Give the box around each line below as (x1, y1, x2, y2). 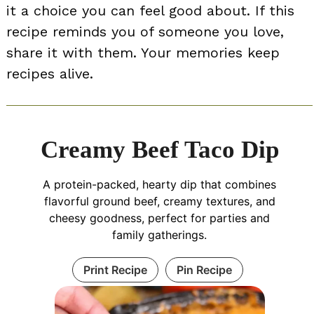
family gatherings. (112, 228, 207, 243)
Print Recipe (83, 263, 147, 278)
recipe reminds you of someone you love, (6, 23, 284, 41)
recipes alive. (6, 65, 93, 83)
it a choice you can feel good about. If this (6, 2, 294, 20)
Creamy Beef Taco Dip (40, 136, 279, 164)
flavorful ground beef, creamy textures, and (43, 194, 275, 209)
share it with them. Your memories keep (6, 44, 280, 62)
